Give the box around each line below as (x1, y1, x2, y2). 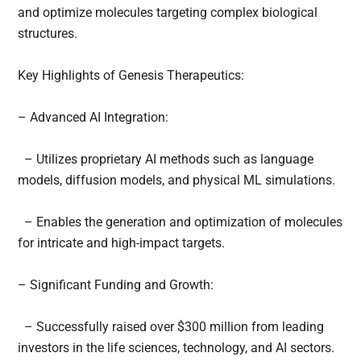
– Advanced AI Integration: (18, 110, 169, 126)
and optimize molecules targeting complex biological (18, 5, 318, 21)
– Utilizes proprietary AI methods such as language (18, 151, 314, 168)
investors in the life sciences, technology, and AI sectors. (18, 340, 335, 356)
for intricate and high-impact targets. (18, 235, 226, 251)
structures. (18, 26, 78, 42)
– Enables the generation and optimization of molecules (18, 214, 343, 230)
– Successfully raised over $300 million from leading (18, 319, 325, 335)
